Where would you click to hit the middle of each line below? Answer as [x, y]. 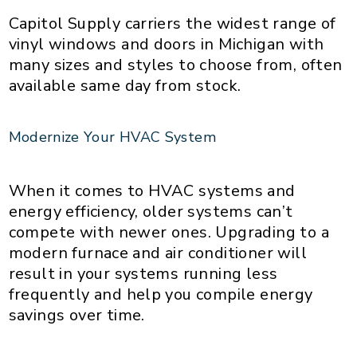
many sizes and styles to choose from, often [175, 65]
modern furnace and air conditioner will [158, 253]
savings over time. [81, 315]
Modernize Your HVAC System [116, 137]
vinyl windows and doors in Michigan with [166, 44]
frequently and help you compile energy [161, 294]
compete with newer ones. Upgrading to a [169, 232]
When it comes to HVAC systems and [152, 190]
